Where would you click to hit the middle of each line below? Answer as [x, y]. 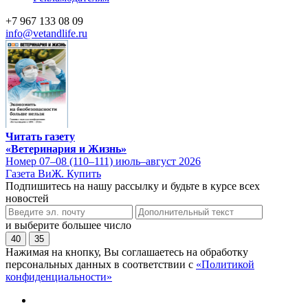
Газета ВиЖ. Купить [53, 173]
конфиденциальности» [59, 276]
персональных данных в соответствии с [101, 264]
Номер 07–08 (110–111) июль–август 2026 [103, 161]
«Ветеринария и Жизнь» [66, 148]
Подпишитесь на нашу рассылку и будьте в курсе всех [133, 186]
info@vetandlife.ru [46, 33]
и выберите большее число [68, 225]
